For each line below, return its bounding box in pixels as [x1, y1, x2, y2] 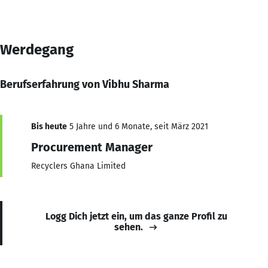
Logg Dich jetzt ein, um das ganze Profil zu [45, 210, 227, 222]
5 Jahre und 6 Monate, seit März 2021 [67, 121, 208, 132]
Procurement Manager [31, 139, 153, 154]
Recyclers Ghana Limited [31, 160, 126, 171]
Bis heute [31, 121, 67, 132]
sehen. [114, 221, 143, 233]
